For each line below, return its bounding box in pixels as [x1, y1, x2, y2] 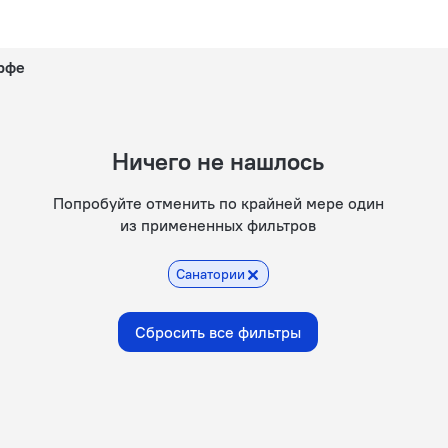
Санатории [175, 265, 245, 283]
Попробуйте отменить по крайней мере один [52, 193, 384, 213]
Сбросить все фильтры [135, 322, 301, 342]
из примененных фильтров [120, 215, 316, 235]
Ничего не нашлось [129, 146, 324, 176]
